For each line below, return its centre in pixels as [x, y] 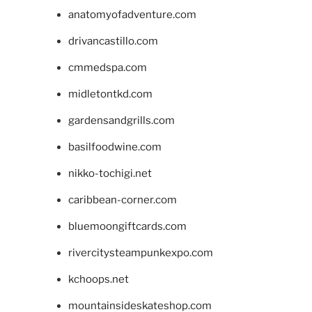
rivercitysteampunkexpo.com [140, 252]
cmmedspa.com [107, 67]
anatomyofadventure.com [132, 14]
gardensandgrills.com [121, 120]
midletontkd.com [110, 94]
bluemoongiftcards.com [127, 226]
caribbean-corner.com [122, 200]
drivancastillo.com [113, 41]
